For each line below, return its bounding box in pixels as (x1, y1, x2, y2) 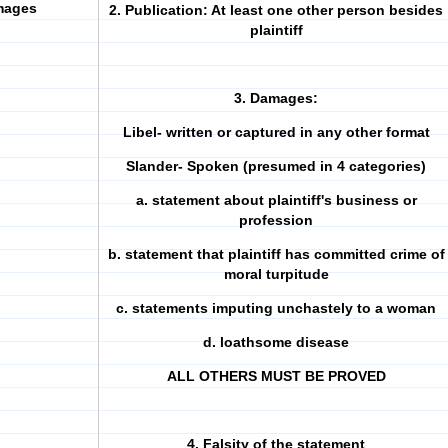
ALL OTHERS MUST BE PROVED (166, 368, 386, 384)
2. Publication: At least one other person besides (109, 2, 443, 18)
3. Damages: (234, 90, 318, 106)
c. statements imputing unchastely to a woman (116, 300, 436, 316)
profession (239, 212, 313, 228)
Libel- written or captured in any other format (122, 124, 430, 140)
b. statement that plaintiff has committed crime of (107, 246, 445, 262)
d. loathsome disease (203, 334, 349, 350)
